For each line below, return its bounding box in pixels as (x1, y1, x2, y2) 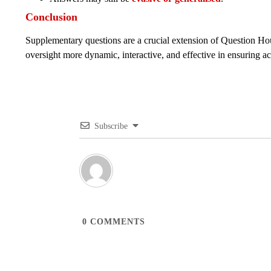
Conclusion (25, 11, 77, 24)
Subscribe (94, 122, 128, 131)
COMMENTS (87, 217, 145, 227)
